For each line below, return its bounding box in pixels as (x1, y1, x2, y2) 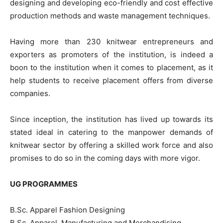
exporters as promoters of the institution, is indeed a (10, 50, 213, 59)
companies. (10, 89, 50, 98)
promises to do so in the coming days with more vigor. (10, 153, 200, 163)
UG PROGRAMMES (10, 179, 78, 189)
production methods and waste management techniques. (10, 11, 210, 20)
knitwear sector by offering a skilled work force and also (10, 140, 213, 150)
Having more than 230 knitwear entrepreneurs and (10, 37, 213, 46)
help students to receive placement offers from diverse (10, 76, 213, 85)
